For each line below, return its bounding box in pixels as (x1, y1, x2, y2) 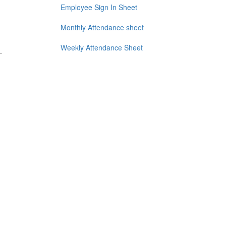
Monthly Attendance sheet (60, 22, 144, 33)
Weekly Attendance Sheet (60, 42, 143, 53)
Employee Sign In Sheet (60, 2, 137, 13)
